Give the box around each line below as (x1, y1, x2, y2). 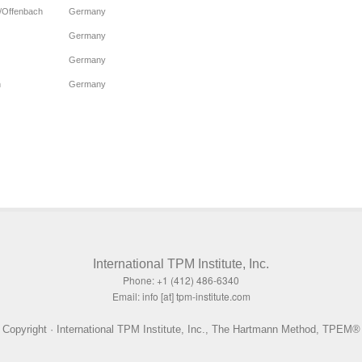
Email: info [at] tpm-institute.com (112, 289, 250, 304)
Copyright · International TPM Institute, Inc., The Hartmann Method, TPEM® (2, 323, 360, 336)
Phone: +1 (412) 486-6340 (123, 273, 239, 288)
